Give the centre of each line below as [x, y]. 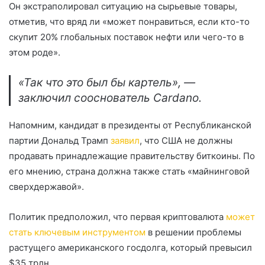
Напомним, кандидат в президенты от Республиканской [130, 125]
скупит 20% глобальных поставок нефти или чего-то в [126, 37]
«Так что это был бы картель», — [107, 83]
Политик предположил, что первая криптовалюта [117, 217]
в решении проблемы [193, 232]
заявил [125, 140]
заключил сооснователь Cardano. [110, 98]
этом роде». [35, 52]
